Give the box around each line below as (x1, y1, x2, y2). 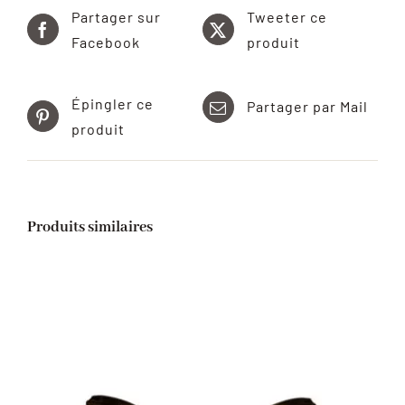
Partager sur (71, 7, 161, 25)
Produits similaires (27, 217, 153, 237)
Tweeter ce (247, 7, 327, 25)
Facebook (71, 33, 140, 51)
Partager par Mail (247, 98, 368, 116)
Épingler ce (71, 94, 154, 112)
